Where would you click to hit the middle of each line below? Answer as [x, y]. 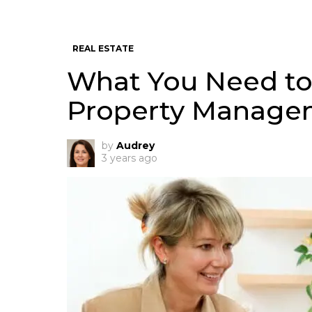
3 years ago [130, 158]
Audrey [135, 146]
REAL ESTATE [103, 48]
